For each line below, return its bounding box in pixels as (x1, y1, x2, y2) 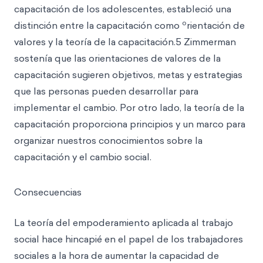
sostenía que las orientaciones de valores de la (14, 52, 221, 65)
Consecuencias (14, 186, 82, 198)
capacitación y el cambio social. (14, 150, 151, 163)
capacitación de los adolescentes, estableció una (14, 2, 231, 15)
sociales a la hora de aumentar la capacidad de (14, 249, 219, 262)
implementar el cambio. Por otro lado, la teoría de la (14, 101, 244, 114)
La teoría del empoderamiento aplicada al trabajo (14, 216, 233, 229)
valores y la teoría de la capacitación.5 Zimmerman (14, 35, 236, 48)
